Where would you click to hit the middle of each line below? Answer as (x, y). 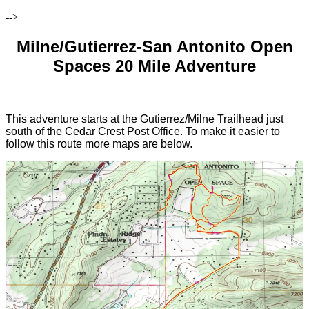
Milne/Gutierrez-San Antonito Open (154, 46)
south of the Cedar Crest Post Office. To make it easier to (143, 131)
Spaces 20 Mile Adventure (154, 66)
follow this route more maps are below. (99, 143)
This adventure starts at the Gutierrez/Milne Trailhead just (144, 119)
